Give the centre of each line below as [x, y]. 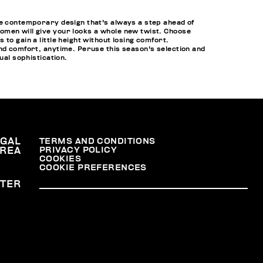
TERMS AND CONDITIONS [97, 141]
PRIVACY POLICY [78, 150]
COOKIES [60, 159]
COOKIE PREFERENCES [93, 168]
